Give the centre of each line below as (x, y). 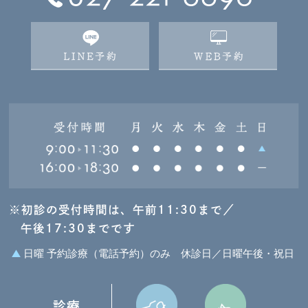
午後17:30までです (78, 229)
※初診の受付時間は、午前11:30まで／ (122, 210)
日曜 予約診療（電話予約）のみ (97, 252)
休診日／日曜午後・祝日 (238, 252)
